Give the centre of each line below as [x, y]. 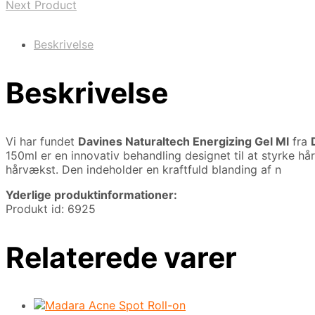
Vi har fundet [42, 141]
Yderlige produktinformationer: [91, 194]
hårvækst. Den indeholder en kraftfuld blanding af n [143, 169]
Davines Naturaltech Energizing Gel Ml [184, 141]
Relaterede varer [121, 257]
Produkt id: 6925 [51, 208]
